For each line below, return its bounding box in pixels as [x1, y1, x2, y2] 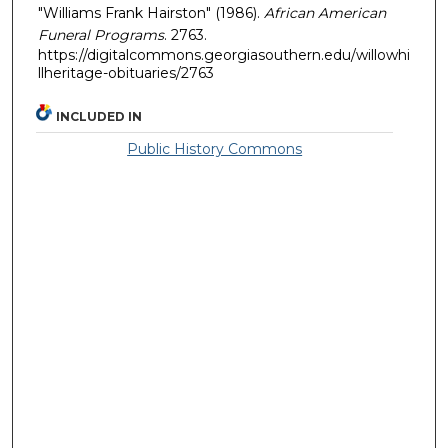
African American [264, 3, 386, 22]
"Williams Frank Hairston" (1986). [38, 3, 264, 22]
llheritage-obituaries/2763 [38, 63, 214, 82]
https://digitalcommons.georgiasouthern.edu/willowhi [38, 45, 410, 64]
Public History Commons [127, 140, 303, 159]
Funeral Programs [38, 25, 164, 44]
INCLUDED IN [56, 109, 143, 125]
